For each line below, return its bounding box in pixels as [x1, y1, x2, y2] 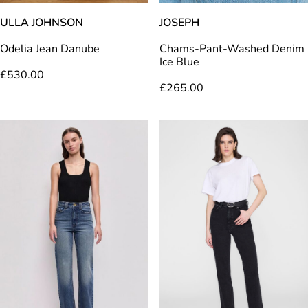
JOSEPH [159, 15, 200, 31]
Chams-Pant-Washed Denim [159, 41, 305, 57]
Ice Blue [159, 54, 200, 70]
